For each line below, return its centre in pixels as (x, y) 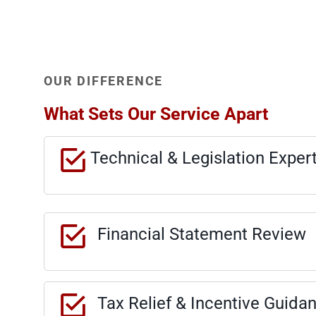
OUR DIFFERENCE (104, 81)
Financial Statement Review (202, 235)
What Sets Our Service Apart (156, 114)
